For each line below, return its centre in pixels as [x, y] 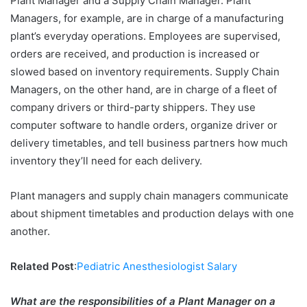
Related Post [42, 266]
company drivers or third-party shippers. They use [133, 107]
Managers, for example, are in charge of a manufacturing [147, 18]
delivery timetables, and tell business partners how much [149, 143]
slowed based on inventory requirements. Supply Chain [145, 71]
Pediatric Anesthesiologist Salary [157, 266]
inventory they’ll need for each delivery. [108, 160]
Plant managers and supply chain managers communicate [149, 195]
